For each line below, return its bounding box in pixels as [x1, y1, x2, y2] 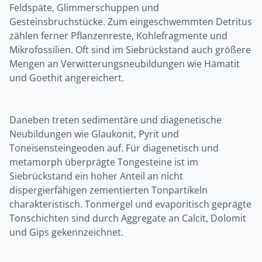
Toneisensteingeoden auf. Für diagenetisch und [9, 142, 219, 154]
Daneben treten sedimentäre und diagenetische [9, 113, 222, 126]
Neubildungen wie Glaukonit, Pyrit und [9, 127, 179, 140]
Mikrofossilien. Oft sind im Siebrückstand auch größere [9, 43, 251, 56]
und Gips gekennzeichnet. [9, 226, 123, 239]
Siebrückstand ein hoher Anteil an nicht [9, 170, 183, 182]
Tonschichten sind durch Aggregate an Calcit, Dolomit [9, 212, 246, 225]
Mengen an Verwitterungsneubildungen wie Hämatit [9, 57, 240, 70]
